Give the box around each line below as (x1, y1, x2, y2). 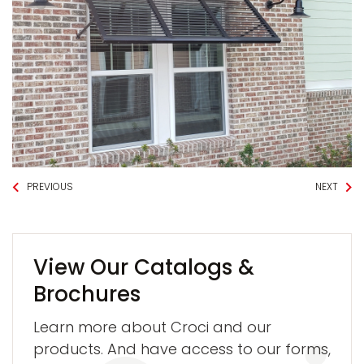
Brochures (33, 279, 141, 309)
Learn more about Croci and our (33, 316, 271, 337)
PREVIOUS (26, 180, 73, 194)
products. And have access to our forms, (33, 338, 331, 359)
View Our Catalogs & (33, 252, 254, 282)
